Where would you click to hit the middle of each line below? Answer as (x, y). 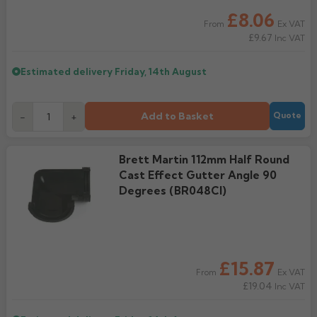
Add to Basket (177, 116)
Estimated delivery (68, 71)
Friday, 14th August (161, 71)
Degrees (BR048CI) (172, 190)
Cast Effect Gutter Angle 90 (197, 175)
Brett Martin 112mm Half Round (204, 159)
